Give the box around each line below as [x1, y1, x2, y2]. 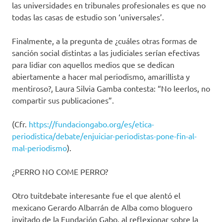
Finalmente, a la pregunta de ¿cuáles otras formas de [12, 36, 197, 46]
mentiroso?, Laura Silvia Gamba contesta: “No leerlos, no [12, 83, 210, 94]
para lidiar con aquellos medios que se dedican [12, 59, 174, 70]
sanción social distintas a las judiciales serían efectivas [12, 48, 200, 58]
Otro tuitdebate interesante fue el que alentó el [12, 190, 180, 201]
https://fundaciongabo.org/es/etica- [29, 119, 154, 129]
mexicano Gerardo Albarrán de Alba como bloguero [12, 202, 192, 213]
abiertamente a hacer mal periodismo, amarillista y [12, 71, 190, 82]
